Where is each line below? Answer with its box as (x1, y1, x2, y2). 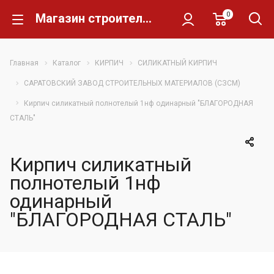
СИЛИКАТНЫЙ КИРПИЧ (138, 59, 217, 67)
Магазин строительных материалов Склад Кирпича (143, 11, 152, 26)
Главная (10, 59, 39, 67)
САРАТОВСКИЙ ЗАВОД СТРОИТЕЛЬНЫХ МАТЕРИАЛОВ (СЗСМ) (24, 78, 240, 87)
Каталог (53, 59, 81, 67)
